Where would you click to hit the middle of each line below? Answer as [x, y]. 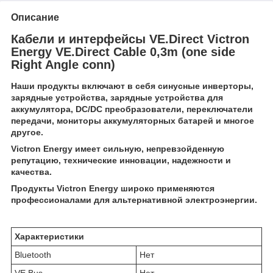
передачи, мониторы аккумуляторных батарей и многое [133, 121]
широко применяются [168, 189]
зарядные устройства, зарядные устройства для [117, 98]
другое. [27, 133]
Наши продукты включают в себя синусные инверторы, [132, 86]
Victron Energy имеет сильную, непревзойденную [118, 149]
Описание [35, 17]
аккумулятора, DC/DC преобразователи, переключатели [132, 109]
